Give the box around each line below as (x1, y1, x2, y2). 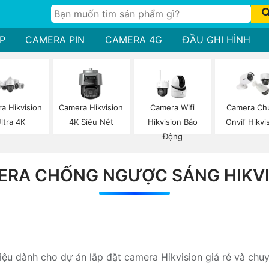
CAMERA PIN (25, 34, 85, 46)
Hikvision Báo (147, 117, 198, 127)
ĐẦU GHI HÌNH (182, 34, 250, 46)
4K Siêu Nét (68, 117, 113, 127)
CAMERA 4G (105, 34, 162, 46)
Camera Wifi (150, 103, 195, 113)
